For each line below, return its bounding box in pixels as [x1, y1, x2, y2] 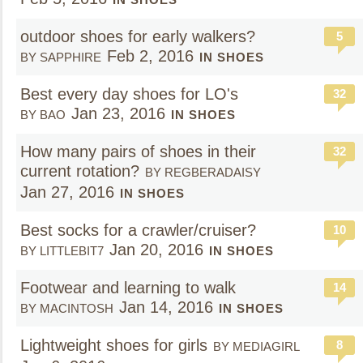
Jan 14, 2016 [119, 298, 213, 316]
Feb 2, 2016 [107, 47, 194, 65]
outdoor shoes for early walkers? [20, 28, 255, 45]
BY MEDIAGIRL [213, 340, 300, 353]
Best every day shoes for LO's [20, 85, 243, 103]
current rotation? [20, 162, 139, 180]
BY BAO [20, 108, 66, 122]
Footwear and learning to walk [20, 279, 236, 297]
